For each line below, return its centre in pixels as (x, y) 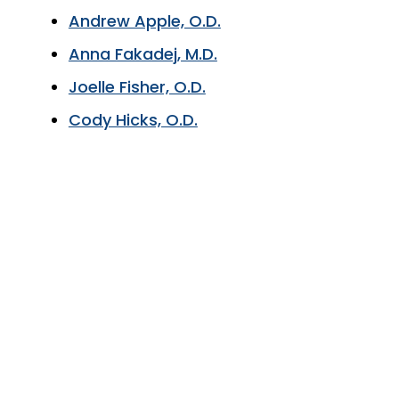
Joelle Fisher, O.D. (137, 87)
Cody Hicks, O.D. (133, 120)
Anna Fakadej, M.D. (142, 54)
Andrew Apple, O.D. (144, 21)
